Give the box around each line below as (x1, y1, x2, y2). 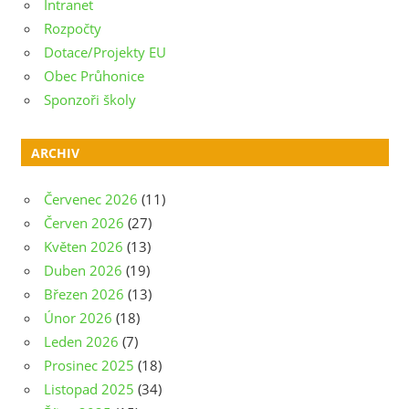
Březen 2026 (44, 284, 124, 303)
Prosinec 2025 (44, 355, 134, 374)
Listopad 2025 (44, 379, 134, 398)
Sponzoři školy (44, 89, 136, 109)
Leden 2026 (44, 331, 119, 351)
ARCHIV (30, 143, 79, 162)
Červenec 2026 (44, 189, 138, 208)
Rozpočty (44, 18, 101, 37)
